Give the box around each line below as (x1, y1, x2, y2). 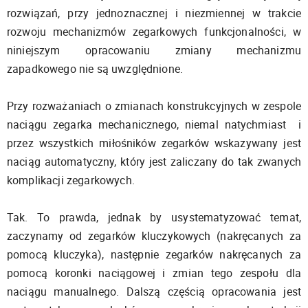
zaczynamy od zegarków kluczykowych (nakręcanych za (7, 228, 301, 243)
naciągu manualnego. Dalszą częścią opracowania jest (7, 284, 301, 299)
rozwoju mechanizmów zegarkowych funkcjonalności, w (7, 24, 301, 39)
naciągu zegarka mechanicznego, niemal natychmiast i (7, 117, 301, 132)
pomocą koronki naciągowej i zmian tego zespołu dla (7, 265, 301, 280)
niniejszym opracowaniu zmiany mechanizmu (7, 43, 301, 58)
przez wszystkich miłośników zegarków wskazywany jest (7, 135, 301, 151)
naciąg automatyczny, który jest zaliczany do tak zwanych (7, 154, 301, 169)
